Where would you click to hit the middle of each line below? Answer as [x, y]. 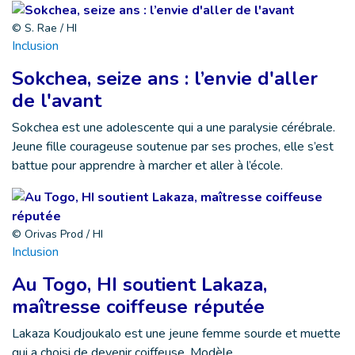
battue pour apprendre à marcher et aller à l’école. [147, 165]
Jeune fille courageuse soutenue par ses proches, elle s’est [173, 146]
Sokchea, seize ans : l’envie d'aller [165, 78]
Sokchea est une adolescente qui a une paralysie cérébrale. [174, 127]
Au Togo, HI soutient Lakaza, [139, 284]
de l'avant [57, 100]
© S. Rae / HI [44, 28]
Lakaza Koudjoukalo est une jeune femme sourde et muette [176, 333]
